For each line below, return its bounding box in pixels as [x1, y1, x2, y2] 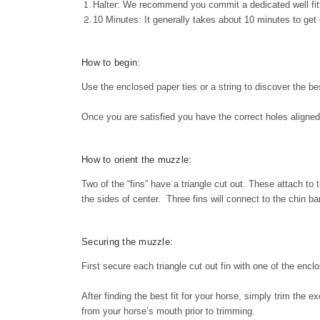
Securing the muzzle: [81, 236, 173, 247]
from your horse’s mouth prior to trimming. [81, 305, 255, 316]
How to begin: [81, 56, 141, 68]
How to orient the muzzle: [81, 154, 192, 165]
